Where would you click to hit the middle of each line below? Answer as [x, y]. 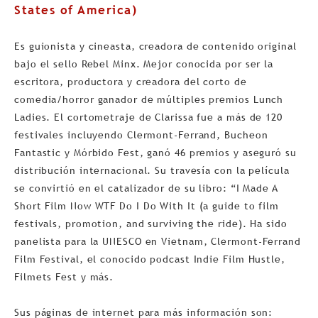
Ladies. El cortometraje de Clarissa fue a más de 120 [148, 117]
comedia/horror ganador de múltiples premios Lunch [149, 99]
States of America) [76, 10]
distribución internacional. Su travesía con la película [152, 170]
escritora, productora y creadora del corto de [131, 81]
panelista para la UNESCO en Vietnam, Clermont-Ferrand [158, 241]
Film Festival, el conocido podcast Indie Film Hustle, [150, 259]
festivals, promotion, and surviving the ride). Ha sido [151, 223]
